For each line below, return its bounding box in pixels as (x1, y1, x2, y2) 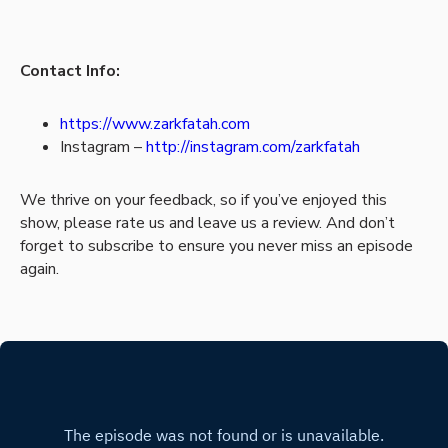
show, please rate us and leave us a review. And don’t (20, 212, 395, 235)
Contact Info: (20, 60, 120, 83)
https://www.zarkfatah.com (60, 113, 250, 136)
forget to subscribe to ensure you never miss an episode (20, 235, 413, 258)
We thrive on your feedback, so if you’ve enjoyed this (20, 189, 387, 212)
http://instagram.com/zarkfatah (146, 136, 360, 159)
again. (20, 258, 59, 281)
